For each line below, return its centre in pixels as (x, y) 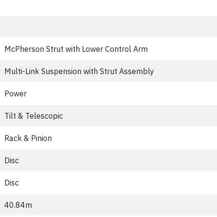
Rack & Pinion (28, 138)
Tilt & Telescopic (34, 116)
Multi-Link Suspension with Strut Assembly (79, 71)
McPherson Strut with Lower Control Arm (76, 49)
